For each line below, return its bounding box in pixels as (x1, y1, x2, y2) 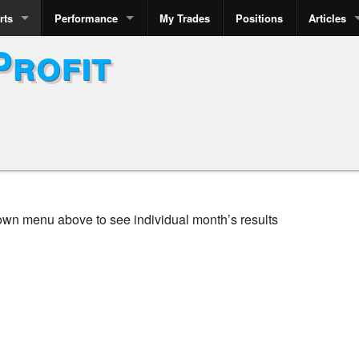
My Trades (159, 10, 210, 26)
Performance (54, 10, 118, 26)
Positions (236, 10, 283, 26)
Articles (309, 10, 346, 26)
